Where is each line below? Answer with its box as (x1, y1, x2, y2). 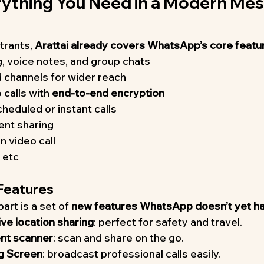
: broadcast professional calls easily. (42, 246, 220, 260)
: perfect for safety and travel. (94, 214, 242, 229)
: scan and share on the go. (53, 230, 184, 245)
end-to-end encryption (52, 85, 164, 100)
